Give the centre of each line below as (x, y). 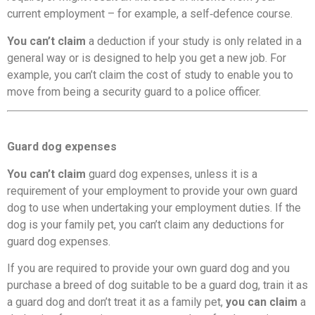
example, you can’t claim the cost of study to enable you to (150, 75)
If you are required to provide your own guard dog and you (148, 269)
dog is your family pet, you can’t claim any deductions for (146, 224)
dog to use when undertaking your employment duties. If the (154, 207)
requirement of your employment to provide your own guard (152, 191)
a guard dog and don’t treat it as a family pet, (116, 302)
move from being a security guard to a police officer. (134, 91)
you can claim (263, 302)
